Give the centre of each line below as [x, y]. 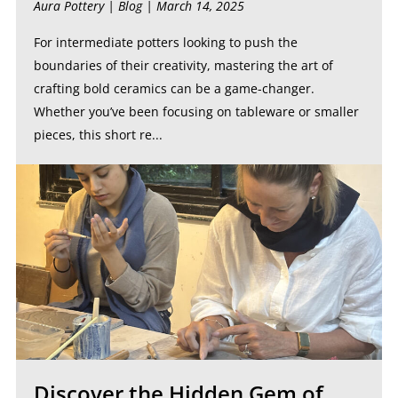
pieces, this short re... [98, 135]
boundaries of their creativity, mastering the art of [183, 65]
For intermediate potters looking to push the [165, 42]
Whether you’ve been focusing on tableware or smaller [196, 111]
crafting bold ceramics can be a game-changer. [174, 88]
